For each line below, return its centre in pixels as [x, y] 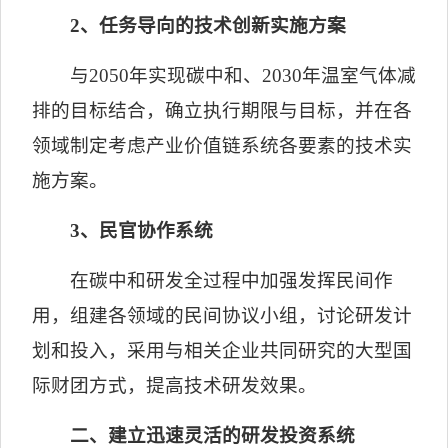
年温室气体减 [358, 75]
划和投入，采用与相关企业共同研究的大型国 [222, 350]
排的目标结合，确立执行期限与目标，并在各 [222, 110]
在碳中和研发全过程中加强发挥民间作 [231, 280]
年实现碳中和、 [195, 75]
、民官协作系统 [146, 230]
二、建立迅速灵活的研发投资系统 [212, 435]
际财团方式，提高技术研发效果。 [175, 385]
